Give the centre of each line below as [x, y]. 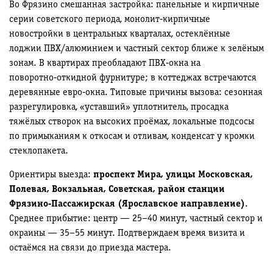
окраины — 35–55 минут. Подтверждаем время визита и [127, 233]
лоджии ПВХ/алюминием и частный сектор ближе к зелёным [136, 49]
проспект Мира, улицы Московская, [173, 175]
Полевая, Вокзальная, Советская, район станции [117, 190]
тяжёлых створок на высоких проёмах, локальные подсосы [132, 122]
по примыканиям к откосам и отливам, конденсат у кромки [132, 136]
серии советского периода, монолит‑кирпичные [110, 19]
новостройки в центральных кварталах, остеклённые [120, 34]
